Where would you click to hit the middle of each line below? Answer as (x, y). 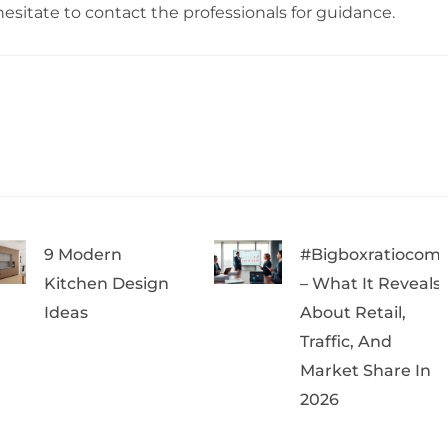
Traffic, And (345, 341)
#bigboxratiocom (370, 254)
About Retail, (352, 312)
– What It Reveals (370, 283)
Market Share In (365, 370)
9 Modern (83, 254)
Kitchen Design (107, 283)
